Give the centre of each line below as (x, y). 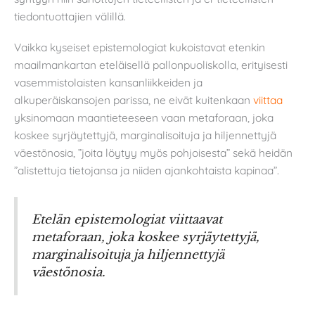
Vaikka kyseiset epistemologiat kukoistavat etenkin (140, 47)
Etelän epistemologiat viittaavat (127, 220)
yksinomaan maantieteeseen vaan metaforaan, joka (144, 117)
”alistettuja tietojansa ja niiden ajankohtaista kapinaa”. (147, 170)
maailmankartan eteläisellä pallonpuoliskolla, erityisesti (151, 64)
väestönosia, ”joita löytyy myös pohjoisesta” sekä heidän (153, 152)
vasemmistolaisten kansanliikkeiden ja (108, 82)
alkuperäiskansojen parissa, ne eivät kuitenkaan (134, 99)
